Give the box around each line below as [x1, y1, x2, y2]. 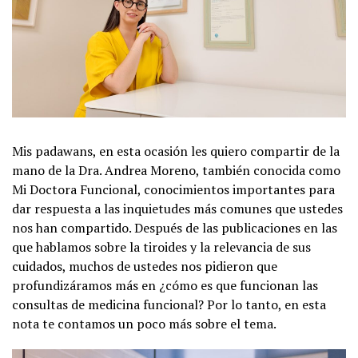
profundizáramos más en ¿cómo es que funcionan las [12, 276, 318, 294]
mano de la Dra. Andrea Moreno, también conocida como [12, 161, 340, 179]
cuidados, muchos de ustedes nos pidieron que [12, 257, 277, 275]
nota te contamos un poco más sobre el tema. [12, 314, 276, 332]
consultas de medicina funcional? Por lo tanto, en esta [12, 295, 326, 313]
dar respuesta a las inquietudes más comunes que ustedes [12, 199, 343, 217]
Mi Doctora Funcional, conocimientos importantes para [12, 180, 335, 198]
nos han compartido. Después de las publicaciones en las [12, 218, 337, 237]
